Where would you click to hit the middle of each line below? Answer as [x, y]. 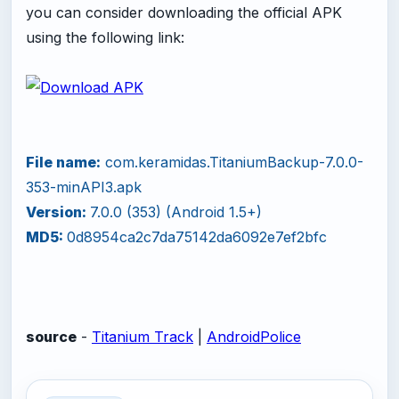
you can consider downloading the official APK [184, 12]
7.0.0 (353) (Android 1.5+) [176, 212]
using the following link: [105, 37]
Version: [58, 212]
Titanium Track [142, 336]
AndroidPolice [254, 336]
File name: [63, 162]
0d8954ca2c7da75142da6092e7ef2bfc [197, 236]
